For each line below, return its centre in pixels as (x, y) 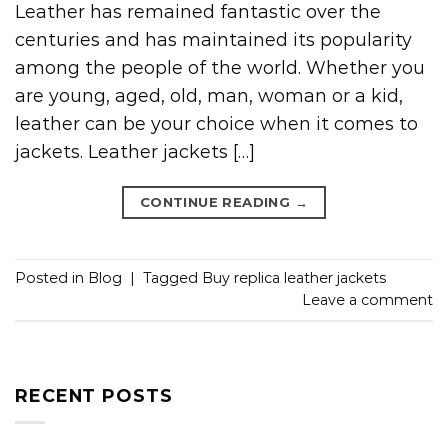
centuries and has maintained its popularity (213, 39)
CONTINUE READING (217, 201)
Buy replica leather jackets (294, 278)
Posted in (51, 278)
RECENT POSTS (94, 395)
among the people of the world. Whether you (220, 67)
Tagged (172, 278)
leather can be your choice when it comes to (216, 123)
